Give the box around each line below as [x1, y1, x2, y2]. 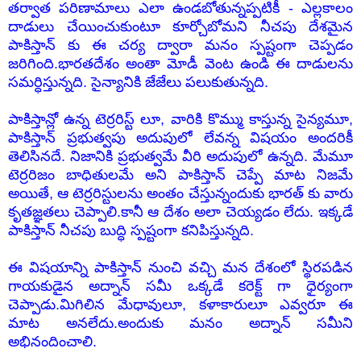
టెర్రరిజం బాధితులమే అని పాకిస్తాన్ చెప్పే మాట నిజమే [8, 167, 353, 184]
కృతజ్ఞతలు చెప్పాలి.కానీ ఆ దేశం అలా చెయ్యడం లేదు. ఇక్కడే [8, 204, 353, 221]
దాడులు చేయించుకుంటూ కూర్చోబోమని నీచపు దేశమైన [8, 19, 353, 35]
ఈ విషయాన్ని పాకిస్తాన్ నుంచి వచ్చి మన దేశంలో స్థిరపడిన [8, 259, 353, 276]
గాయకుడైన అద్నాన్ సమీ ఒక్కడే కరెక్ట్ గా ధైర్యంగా [8, 278, 353, 295]
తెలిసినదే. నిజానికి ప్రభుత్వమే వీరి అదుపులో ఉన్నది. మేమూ [8, 148, 353, 165]
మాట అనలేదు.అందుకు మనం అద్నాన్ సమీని [8, 315, 353, 332]
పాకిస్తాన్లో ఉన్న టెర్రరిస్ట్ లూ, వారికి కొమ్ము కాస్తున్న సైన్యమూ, [8, 111, 353, 128]
